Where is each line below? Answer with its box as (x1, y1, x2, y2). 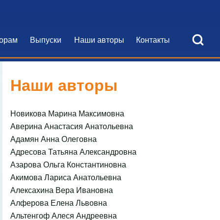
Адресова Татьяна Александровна (10, 146, 137, 158)
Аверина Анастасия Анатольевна (10, 120, 134, 132)
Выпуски (30, 33, 61, 45)
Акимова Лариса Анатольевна (10, 171, 122, 183)
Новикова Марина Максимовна (10, 108, 125, 119)
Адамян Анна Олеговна (10, 133, 97, 145)
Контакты (136, 33, 170, 45)
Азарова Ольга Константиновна (10, 159, 127, 170)
